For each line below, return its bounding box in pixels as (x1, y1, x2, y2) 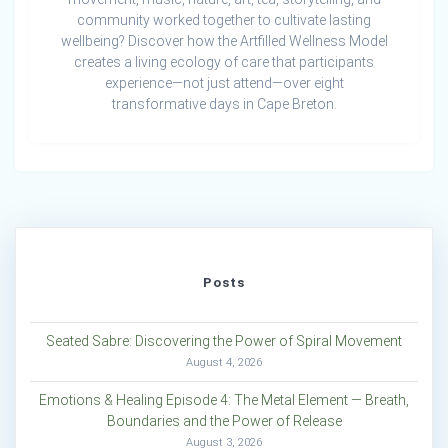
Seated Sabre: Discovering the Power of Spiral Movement (46, 333, 402, 350)
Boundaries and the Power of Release (106, 413, 342, 430)
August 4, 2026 (186, 355, 262, 370)
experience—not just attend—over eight (104, 75, 344, 92)
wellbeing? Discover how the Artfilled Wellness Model (60, 33, 388, 50)
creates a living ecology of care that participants (74, 54, 374, 71)
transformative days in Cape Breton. (111, 96, 337, 113)
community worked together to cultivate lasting (77, 12, 371, 29)
